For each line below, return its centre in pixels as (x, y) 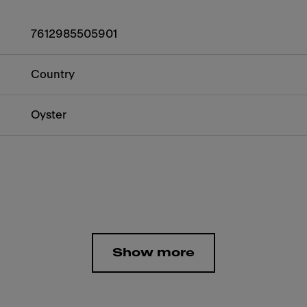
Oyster (49, 115)
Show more (153, 253)
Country (53, 74)
